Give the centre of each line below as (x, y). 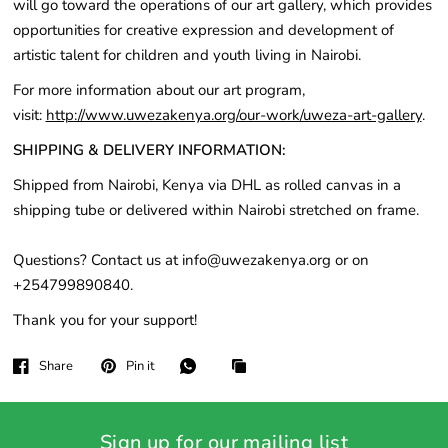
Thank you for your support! (104, 320)
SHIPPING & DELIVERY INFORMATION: (151, 150)
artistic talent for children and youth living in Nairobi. (186, 55)
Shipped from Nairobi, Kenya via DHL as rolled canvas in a (206, 185)
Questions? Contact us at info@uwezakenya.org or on (190, 260)
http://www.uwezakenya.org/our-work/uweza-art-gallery (233, 115)
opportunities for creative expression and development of (203, 30)
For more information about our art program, (158, 90)
